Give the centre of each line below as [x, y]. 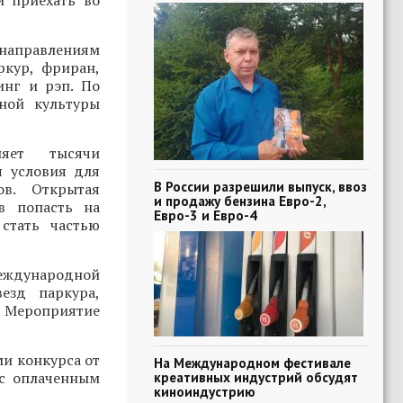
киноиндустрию [205, 391]
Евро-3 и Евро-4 [206, 215]
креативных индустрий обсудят [256, 377]
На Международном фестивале [252, 363]
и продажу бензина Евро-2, [240, 201]
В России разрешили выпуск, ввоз [260, 186]
